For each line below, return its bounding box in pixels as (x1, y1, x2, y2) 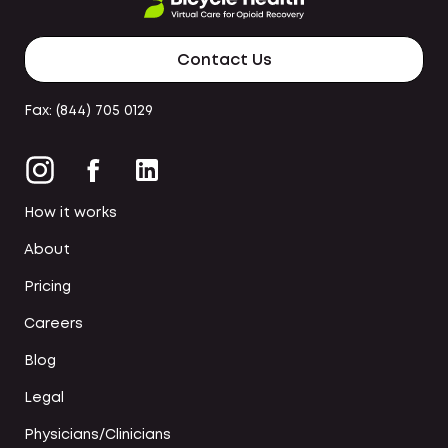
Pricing (24, 280, 71, 293)
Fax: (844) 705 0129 (24, 105, 153, 118)
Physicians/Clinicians (24, 428, 171, 441)
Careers (24, 317, 83, 330)
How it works (24, 206, 117, 219)
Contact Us (176, 53, 272, 69)
